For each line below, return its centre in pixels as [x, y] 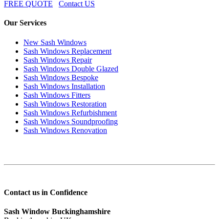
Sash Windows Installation [64, 86]
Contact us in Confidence [46, 192]
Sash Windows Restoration [65, 104]
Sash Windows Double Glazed [71, 68]
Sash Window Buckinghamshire [57, 212]
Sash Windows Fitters [57, 95]
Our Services [25, 23]
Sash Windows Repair [58, 60]
